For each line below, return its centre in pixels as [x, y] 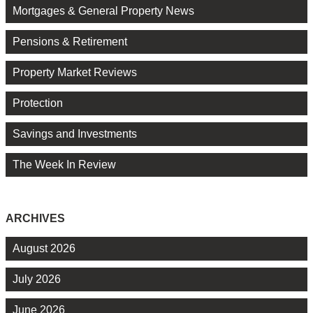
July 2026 [37, 279]
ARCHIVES [35, 219]
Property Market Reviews [75, 73]
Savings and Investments [75, 134]
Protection [38, 103]
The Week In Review [64, 165]
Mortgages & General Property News [103, 11]
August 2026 [44, 248]
